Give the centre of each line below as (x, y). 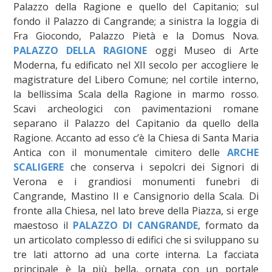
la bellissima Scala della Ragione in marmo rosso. (136, 94)
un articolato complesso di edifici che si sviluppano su (136, 240)
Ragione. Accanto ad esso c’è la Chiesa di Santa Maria (136, 138)
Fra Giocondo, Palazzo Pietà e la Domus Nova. (136, 36)
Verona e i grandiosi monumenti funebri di (136, 181)
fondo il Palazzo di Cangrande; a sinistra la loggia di (136, 21)
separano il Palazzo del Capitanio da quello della (136, 123)
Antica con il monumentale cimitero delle (120, 152)
